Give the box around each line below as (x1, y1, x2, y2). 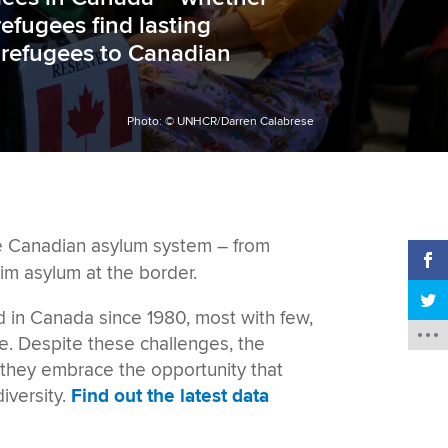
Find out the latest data (71, 383, 270, 409)
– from (217, 233, 271, 258)
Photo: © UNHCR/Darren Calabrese (126, 114, 314, 129)
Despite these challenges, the (18, 331, 266, 356)
